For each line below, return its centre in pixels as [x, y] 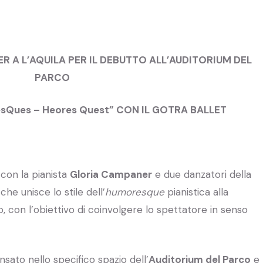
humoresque [135, 192]
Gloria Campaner [111, 174]
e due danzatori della [202, 174]
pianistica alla [196, 192]
